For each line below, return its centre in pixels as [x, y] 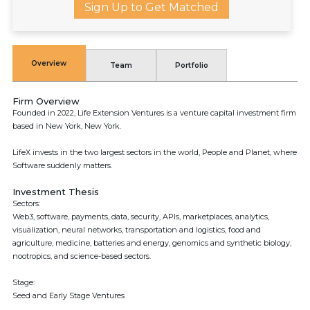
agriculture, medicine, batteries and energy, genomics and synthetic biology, [152, 243]
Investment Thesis [56, 192]
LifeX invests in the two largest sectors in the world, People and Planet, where [155, 152]
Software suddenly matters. [62, 165]
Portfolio [191, 65]
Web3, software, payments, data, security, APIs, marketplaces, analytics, [141, 217]
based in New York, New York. [67, 126]
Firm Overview [46, 101]
